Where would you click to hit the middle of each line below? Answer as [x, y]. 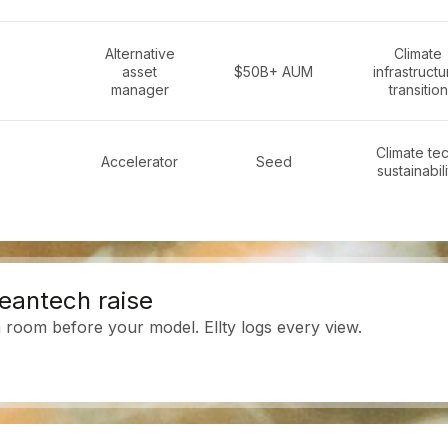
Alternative [139, 53]
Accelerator [139, 161]
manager [139, 89]
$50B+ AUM [273, 71]
